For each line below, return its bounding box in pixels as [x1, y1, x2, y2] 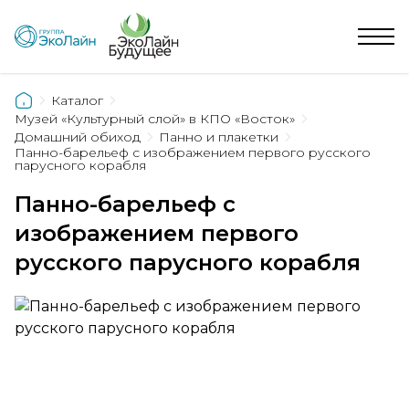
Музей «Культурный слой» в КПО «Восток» [15, 110, 295, 127]
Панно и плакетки [159, 129, 278, 145]
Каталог [51, 92, 103, 109]
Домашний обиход [15, 129, 141, 145]
